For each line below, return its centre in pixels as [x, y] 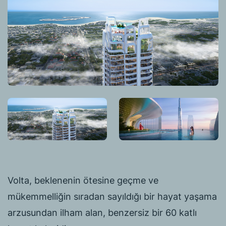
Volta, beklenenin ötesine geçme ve [83, 181]
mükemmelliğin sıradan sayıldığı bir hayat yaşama [112, 197]
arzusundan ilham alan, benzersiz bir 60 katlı [102, 213]
